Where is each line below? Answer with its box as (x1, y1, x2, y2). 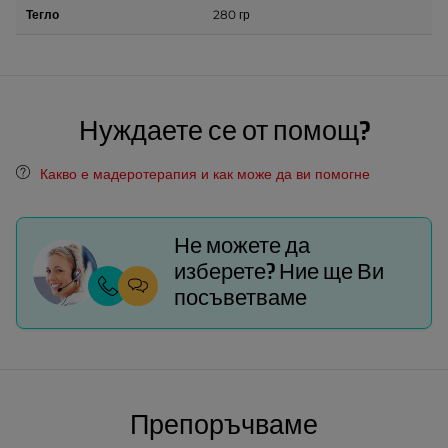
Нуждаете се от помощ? (78, 115, 370, 149)
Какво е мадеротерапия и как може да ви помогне (40, 165, 370, 183)
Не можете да (174, 233, 311, 260)
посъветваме (174, 285, 308, 312)
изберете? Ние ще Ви (174, 259, 385, 286)
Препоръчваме (130, 409, 318, 443)
